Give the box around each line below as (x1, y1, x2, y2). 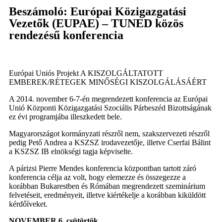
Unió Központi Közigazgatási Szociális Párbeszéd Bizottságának (9, 104, 212, 112)
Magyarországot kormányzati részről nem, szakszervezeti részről (9, 129, 210, 138)
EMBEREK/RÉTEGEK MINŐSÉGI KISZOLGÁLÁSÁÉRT (9, 78, 207, 87)
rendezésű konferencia (9, 29, 123, 42)
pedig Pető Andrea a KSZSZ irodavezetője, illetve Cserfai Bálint (9, 138, 211, 147)
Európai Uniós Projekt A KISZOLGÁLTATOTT (9, 69, 163, 78)
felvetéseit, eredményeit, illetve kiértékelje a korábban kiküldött (9, 191, 206, 200)
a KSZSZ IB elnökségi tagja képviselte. (9, 147, 133, 156)
